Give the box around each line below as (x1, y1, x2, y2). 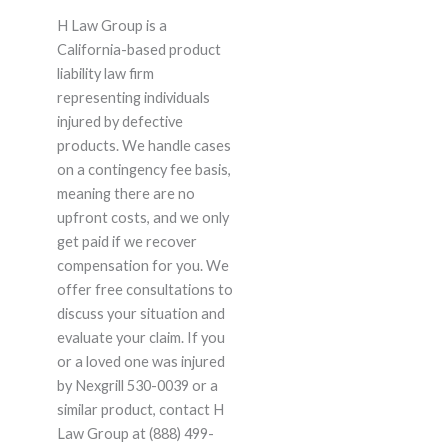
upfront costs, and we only (56, 209, 229, 227)
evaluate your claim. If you (56, 329, 225, 347)
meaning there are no (56, 185, 195, 203)
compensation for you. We (56, 257, 229, 275)
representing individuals (56, 89, 210, 107)
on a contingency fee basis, (56, 161, 231, 179)
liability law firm (56, 65, 154, 83)
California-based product (56, 41, 221, 59)
